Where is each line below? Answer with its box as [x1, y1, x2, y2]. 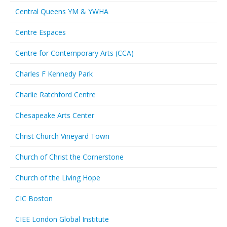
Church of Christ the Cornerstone [15, 152, 124, 162]
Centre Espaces [15, 27, 66, 37]
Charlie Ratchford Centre [15, 90, 96, 99]
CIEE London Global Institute [15, 214, 109, 224]
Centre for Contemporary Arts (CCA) [15, 48, 134, 58]
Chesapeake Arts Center [15, 110, 94, 120]
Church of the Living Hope [15, 173, 100, 182]
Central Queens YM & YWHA [15, 7, 108, 16]
